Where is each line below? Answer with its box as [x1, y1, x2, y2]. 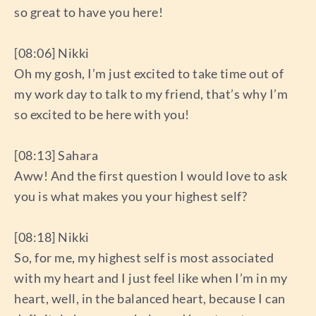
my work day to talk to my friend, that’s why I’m [14, 86, 288, 102]
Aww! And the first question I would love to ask [14, 167, 288, 183]
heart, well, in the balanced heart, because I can [14, 290, 286, 306]
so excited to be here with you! [14, 107, 190, 123]
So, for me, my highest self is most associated [14, 249, 274, 265]
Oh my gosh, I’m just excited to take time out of [14, 66, 284, 82]
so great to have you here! [14, 4, 163, 20]
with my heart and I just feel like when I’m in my [14, 269, 288, 286]
